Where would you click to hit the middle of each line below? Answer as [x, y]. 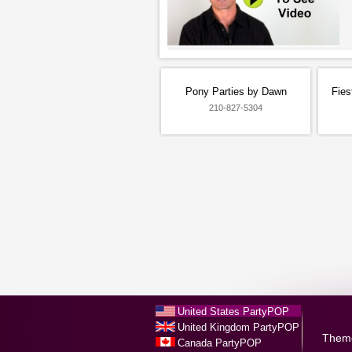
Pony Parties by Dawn [236, 92]
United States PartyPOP [233, 312]
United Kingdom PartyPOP [238, 327]
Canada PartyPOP [220, 343]
